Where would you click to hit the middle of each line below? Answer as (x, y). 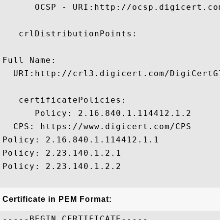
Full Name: (29, 60)
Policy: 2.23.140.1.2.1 (62, 153)
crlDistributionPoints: (70, 34)
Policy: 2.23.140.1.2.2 (62, 166)
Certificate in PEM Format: (57, 199)
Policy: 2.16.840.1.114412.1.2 (97, 113)
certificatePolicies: (65, 100)
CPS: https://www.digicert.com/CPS (97, 126)
